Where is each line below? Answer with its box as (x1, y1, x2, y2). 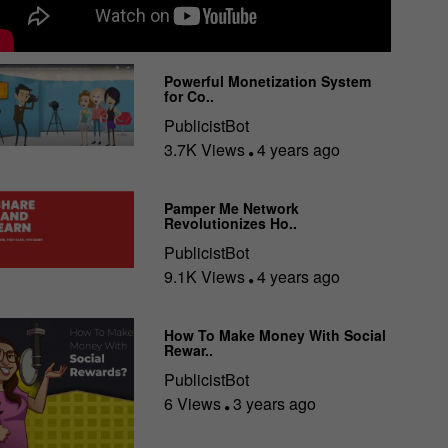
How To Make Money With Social (164, 325, 387, 346)
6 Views (164, 392, 226, 416)
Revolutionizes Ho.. (164, 213, 298, 234)
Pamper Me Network (164, 198, 300, 219)
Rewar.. (164, 340, 214, 361)
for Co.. (164, 86, 215, 107)
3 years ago (229, 392, 317, 416)
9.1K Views (164, 265, 250, 289)
